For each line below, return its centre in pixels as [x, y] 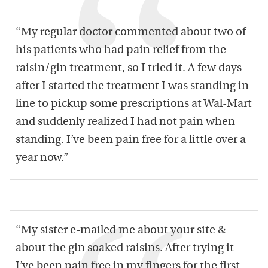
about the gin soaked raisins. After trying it [125, 249]
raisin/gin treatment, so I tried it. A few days [129, 68]
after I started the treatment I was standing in [132, 86]
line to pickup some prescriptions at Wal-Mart [134, 104]
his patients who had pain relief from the [121, 51]
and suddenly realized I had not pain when [125, 122]
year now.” [42, 158]
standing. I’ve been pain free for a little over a [131, 140]
